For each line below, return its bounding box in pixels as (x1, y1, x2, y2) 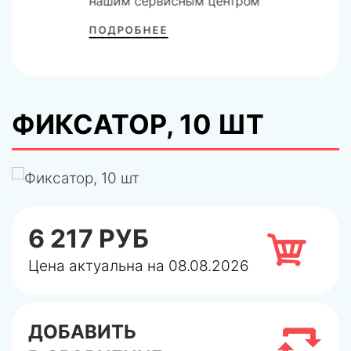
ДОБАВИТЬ (28, 320, 136, 343)
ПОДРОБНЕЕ (89, 23, 168, 36)
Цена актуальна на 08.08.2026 (28, 256, 249, 275)
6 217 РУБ (28, 223, 149, 254)
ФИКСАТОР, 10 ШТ (12, 108, 264, 140)
